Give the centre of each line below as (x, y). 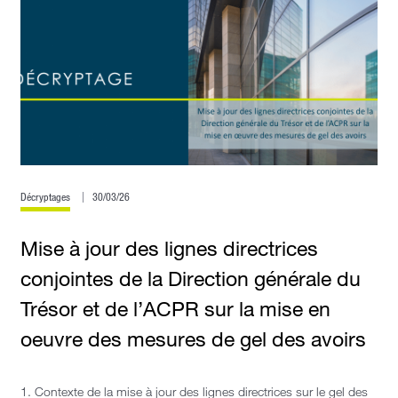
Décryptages (45, 197)
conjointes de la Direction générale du (191, 279)
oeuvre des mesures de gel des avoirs (193, 339)
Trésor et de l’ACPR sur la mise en (175, 309)
